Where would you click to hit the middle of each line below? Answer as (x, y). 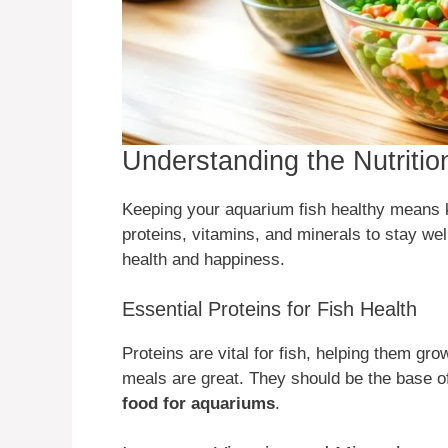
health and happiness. (203, 259)
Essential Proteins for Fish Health (269, 309)
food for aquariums (198, 404)
